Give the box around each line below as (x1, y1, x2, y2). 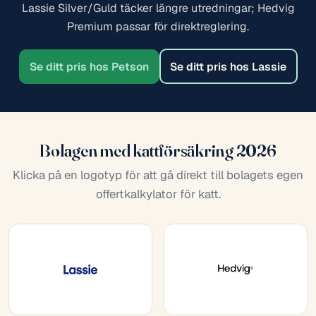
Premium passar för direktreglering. (67, 19, 249, 35)
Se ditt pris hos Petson (29, 59, 149, 75)
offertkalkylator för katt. (95, 186, 221, 202)
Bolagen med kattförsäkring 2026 (39, 140, 276, 162)
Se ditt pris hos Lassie (170, 59, 286, 74)
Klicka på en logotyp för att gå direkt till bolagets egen (13, 167, 303, 183)
